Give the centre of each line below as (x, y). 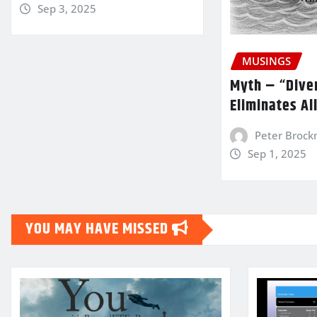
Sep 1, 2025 (277, 154)
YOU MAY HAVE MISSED (99, 229)
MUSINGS (267, 60)
